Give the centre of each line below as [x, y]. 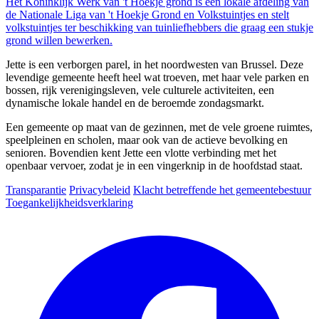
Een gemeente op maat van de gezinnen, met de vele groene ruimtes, [159, 127]
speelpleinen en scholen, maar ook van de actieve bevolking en [147, 140]
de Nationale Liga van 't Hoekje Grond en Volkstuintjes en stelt [147, 14]
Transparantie [36, 189]
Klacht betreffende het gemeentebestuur [222, 189]
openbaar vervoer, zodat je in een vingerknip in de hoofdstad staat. [154, 165]
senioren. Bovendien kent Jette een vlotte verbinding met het [141, 152]
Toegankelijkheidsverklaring [69, 202]
